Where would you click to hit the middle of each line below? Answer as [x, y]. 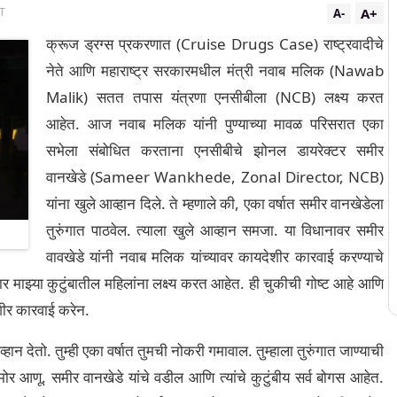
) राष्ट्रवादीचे [349, 44]
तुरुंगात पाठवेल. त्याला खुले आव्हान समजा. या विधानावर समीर [215, 230]
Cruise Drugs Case [247, 44]
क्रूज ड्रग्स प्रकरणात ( [113, 44]
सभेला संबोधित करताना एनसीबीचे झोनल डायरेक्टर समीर [215, 150]
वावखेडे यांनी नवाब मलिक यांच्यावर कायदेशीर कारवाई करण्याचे [215, 257]
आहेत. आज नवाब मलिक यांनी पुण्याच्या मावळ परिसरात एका [215, 124]
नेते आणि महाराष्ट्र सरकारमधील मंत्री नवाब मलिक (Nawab [215, 70]
